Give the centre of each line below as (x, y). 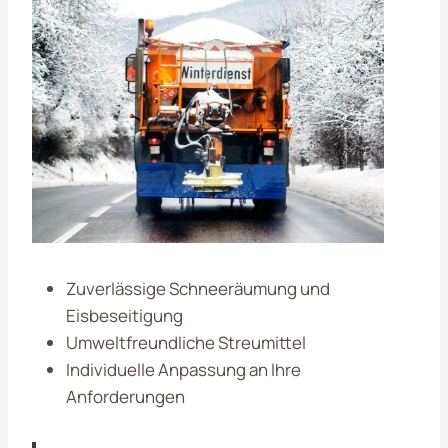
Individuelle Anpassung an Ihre (183, 369)
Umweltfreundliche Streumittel (186, 342)
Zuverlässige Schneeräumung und (198, 288)
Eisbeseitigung (124, 315)
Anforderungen (125, 396)
